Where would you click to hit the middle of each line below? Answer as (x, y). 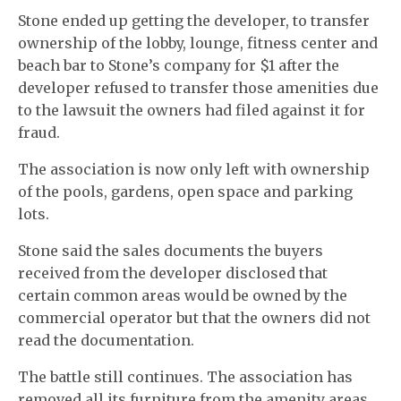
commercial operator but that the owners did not (195, 318)
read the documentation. (107, 340)
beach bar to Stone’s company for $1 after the (179, 65)
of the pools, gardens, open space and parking (186, 192)
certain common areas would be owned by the (183, 295)
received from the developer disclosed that (173, 273)
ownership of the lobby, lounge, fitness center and (198, 43)
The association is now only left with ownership (194, 169)
